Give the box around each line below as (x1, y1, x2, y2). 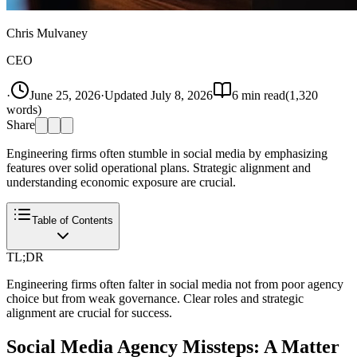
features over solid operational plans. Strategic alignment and (6, 160, 311, 175)
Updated (104, 88, 151, 102)
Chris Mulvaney (6, 25, 88, 40)
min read (238, 88, 285, 102)
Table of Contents (32, 214, 113, 226)
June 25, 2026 (29, 88, 100, 102)
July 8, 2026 (151, 88, 213, 102)
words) (6, 102, 41, 116)
